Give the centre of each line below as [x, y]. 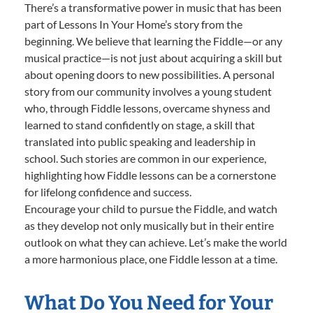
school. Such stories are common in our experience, [145, 158]
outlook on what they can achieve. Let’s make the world [156, 242]
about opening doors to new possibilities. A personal [150, 74]
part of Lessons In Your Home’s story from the [133, 24]
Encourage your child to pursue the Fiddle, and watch [151, 208]
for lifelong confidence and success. [108, 191]
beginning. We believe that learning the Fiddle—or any [153, 41]
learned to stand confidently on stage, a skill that [140, 124]
